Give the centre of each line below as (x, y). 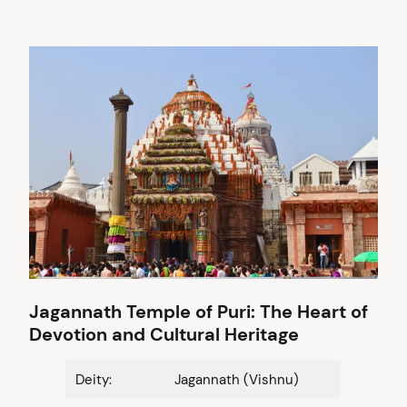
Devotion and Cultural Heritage (164, 335)
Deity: (95, 380)
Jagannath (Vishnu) (237, 380)
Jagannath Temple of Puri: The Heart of (199, 313)
